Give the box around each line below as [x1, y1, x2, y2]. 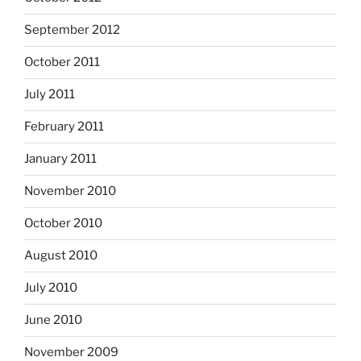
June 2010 [24, 313, 82, 328]
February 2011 [24, 119, 104, 135]
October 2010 [24, 216, 102, 231]
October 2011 [24, 55, 100, 70]
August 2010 [24, 248, 98, 263]
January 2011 [24, 151, 97, 167]
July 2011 [24, 87, 75, 102]
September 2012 [24, 23, 120, 38]
